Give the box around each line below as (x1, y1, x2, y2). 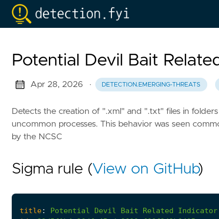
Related (143, 206, 174, 215)
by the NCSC (12, 132, 62, 141)
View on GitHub (92, 161, 198, 176)
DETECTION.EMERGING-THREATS (102, 81, 201, 88)
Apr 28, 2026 (30, 80, 83, 89)
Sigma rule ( (12, 161, 92, 176)
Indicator (178, 206, 218, 215)
